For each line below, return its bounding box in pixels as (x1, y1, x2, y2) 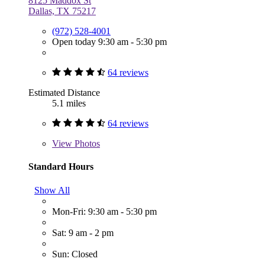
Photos (72, 138, 100, 149)
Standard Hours (28, 161, 93, 172)
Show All (34, 185, 70, 195)
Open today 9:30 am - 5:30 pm (52, 37, 167, 47)
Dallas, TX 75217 (28, 6, 96, 17)
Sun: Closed (52, 248, 98, 259)
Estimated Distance (28, 88, 100, 98)
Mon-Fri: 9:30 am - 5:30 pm (52, 206, 157, 216)
